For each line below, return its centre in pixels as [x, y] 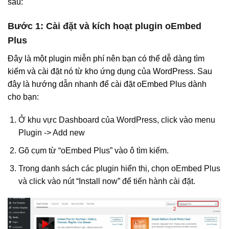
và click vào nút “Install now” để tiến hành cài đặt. [107, 181]
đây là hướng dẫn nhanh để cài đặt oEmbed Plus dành [107, 84]
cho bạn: [23, 97]
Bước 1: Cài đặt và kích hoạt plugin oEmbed [105, 26]
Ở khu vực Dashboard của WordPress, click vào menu [117, 120]
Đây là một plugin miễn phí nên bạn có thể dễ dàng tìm [106, 58]
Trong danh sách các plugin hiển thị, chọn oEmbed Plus [119, 168]
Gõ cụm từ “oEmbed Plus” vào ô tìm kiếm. [93, 151]
